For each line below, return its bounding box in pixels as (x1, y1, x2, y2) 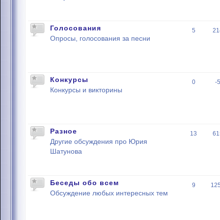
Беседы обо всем (50, 179, 119, 187)
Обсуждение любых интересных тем (50, 190, 168, 197)
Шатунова (50, 148, 82, 155)
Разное (50, 127, 77, 135)
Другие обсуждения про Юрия (50, 138, 147, 145)
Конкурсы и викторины (50, 86, 122, 94)
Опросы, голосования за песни (50, 35, 150, 42)
